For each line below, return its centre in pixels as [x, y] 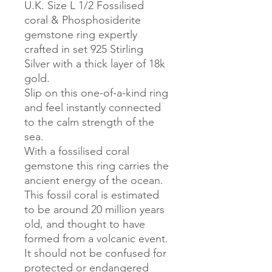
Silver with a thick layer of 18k [95, 63]
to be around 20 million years [94, 209]
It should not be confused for [95, 253]
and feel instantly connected [93, 107]
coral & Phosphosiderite [83, 20]
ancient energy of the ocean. [94, 180]
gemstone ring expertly [81, 34]
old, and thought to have [85, 224]
